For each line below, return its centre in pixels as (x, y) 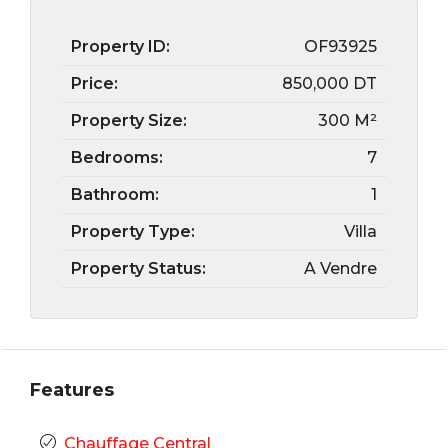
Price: (94, 83)
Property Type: (133, 231)
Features (72, 390)
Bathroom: (115, 194)
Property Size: (129, 120)
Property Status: (138, 268)
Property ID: (120, 46)
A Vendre (340, 268)
